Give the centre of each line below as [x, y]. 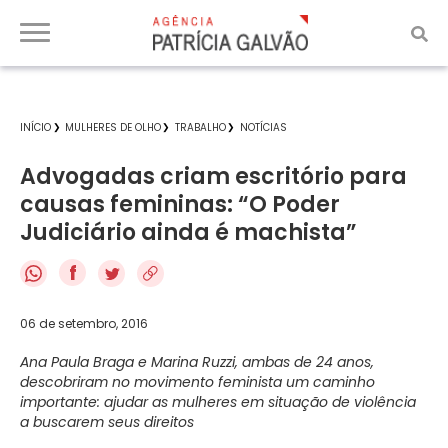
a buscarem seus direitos [107, 421]
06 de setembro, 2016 [84, 323]
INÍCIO [35, 127]
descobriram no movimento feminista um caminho [197, 381]
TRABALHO [200, 127]
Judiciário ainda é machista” [188, 232]
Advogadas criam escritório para [213, 176]
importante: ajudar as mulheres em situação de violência [218, 401]
